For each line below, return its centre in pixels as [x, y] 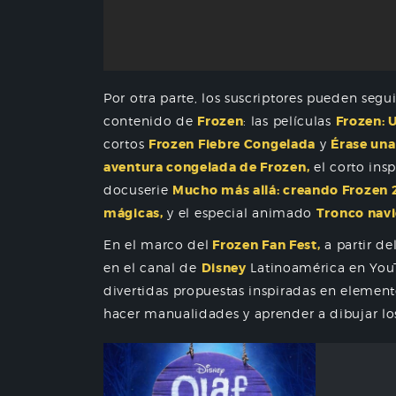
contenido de [151, 121]
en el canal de [152, 267]
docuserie [138, 190]
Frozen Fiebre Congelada [232, 144]
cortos [126, 144]
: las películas [289, 121]
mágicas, [133, 213]
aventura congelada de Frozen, [207, 167]
